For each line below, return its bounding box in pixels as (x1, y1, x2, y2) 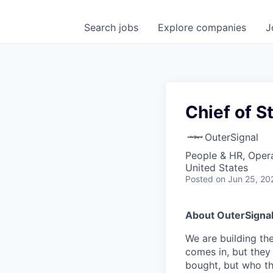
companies (196, 21, 246, 34)
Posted (185, 174, 213, 184)
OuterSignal (205, 131, 258, 143)
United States (185, 161, 248, 174)
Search (84, 21, 119, 34)
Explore (158, 21, 196, 34)
